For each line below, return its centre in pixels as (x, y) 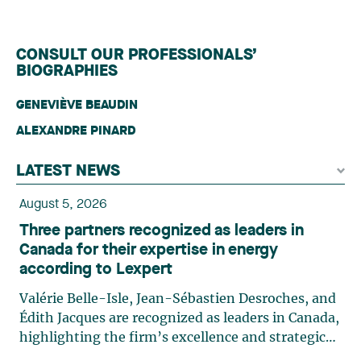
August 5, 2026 (63, 205)
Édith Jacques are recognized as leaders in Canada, (179, 318)
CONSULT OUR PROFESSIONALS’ (137, 56)
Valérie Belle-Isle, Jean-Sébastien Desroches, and (178, 299)
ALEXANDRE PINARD (76, 131)
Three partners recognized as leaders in (162, 231)
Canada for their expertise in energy (149, 251)
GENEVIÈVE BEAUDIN (77, 106)
